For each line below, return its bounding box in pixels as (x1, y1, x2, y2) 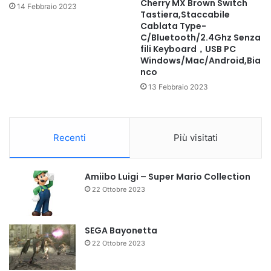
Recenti (53, 132, 86, 144)
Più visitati (174, 132, 218, 144)
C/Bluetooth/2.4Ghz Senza (140, 31, 261, 44)
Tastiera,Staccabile (140, 8, 230, 21)
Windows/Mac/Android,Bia (140, 54, 261, 67)
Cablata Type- (140, 20, 206, 33)
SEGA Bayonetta (85, 224, 157, 237)
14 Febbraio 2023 (17, 2, 77, 11)
